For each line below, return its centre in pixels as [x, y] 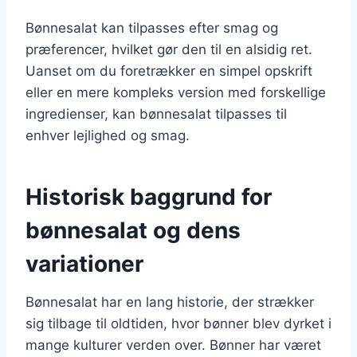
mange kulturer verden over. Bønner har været [173, 345]
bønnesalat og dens [133, 230]
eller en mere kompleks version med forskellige [176, 92]
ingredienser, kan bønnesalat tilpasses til [156, 114]
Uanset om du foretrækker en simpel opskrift [169, 71]
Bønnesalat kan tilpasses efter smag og [152, 27]
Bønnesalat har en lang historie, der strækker [170, 302]
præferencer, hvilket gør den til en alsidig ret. [169, 49]
